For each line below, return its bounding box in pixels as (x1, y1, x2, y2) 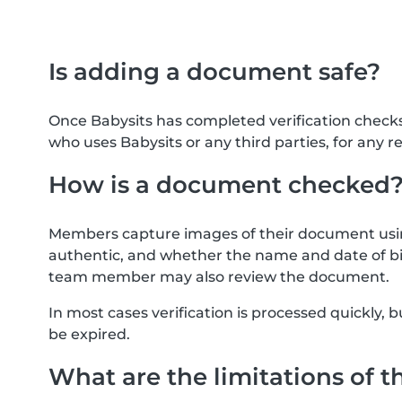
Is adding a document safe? (48, 57, 380, 85)
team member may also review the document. (48, 268, 389, 285)
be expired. (48, 326, 130, 343)
